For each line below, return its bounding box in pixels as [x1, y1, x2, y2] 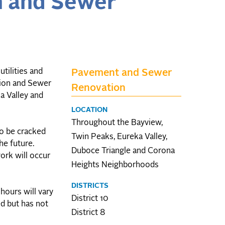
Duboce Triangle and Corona [71, 147, 175, 155]
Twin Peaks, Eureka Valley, [71, 133, 167, 141]
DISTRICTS [71, 182, 108, 189]
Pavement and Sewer [71, 68, 172, 78]
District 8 [71, 208, 105, 217]
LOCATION [71, 106, 107, 114]
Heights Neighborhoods [71, 161, 159, 169]
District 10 [71, 194, 108, 203]
